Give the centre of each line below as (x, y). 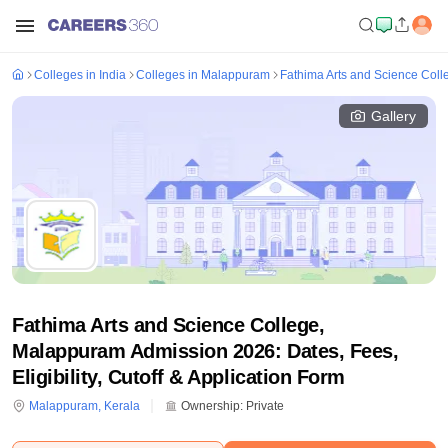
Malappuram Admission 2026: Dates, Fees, (205, 351)
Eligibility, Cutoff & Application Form (178, 377)
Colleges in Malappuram (203, 75)
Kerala (122, 406)
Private (265, 406)
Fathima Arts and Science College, (168, 325)
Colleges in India (80, 75)
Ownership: (210, 406)
